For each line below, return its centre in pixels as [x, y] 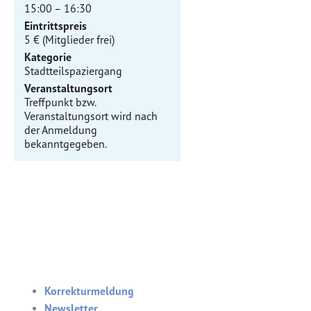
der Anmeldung [61, 129]
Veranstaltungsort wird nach [91, 116]
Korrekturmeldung [89, 291]
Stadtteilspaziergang [73, 70]
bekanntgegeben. [66, 143]
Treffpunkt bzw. [60, 102]
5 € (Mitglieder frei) [69, 39]
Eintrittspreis [56, 25]
